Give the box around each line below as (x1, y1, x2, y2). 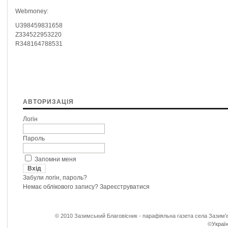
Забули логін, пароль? (23, 174, 87, 181)
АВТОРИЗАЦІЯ (23, 98, 74, 105)
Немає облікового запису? (23, 183, 100, 190)
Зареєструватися (100, 183, 150, 190)
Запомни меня (35, 156, 76, 163)
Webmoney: (15, 8, 48, 15)
